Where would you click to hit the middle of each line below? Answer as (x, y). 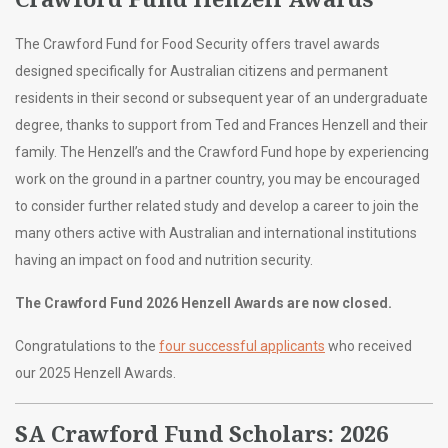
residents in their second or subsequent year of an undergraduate (221, 98)
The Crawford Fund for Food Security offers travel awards (197, 44)
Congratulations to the (87, 346)
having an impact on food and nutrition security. (164, 260)
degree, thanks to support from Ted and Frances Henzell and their (221, 125)
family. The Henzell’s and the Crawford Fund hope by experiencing (222, 152)
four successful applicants (242, 346)
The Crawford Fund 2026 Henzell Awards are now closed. (203, 303)
